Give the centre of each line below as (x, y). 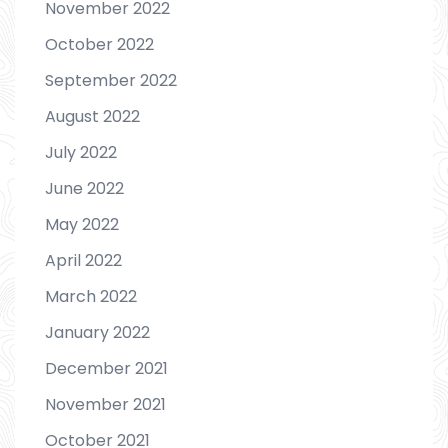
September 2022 (111, 81)
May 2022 (82, 225)
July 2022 (81, 153)
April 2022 (83, 261)
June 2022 (84, 189)
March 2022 (91, 297)
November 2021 (105, 405)
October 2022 (99, 45)
